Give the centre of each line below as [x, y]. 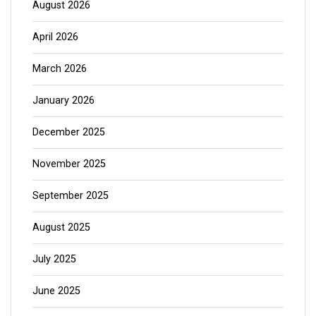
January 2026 [63, 100]
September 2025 [71, 195]
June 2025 [56, 291]
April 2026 [55, 37]
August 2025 [61, 227]
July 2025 [54, 259]
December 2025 [69, 132]
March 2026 [60, 68]
